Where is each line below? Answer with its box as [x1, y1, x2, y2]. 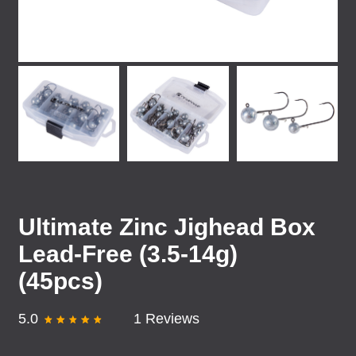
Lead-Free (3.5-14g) [18, 241, 238, 267]
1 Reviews [133, 311, 200, 327]
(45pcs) [18, 268, 103, 294]
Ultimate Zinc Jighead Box [18, 214, 315, 240]
